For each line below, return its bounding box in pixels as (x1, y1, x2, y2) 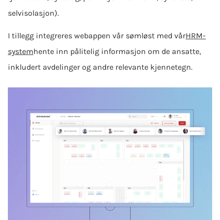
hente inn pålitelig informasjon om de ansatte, (33, 47, 201, 56)
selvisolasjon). (8, 8, 59, 18)
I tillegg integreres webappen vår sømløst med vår (8, 31, 186, 41)
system (8, 47, 33, 56)
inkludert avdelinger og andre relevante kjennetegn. (8, 62, 192, 72)
